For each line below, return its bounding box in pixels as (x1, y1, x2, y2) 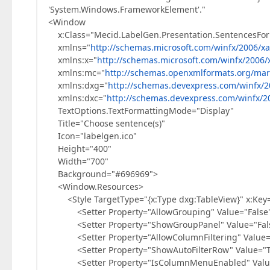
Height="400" (48, 143, 111, 154)
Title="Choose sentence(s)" (48, 118, 165, 129)
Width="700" (48, 155, 108, 167)
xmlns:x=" (48, 54, 97, 66)
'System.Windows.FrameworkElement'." (48, 4, 206, 15)
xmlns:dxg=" (48, 80, 108, 91)
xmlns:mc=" (48, 67, 105, 78)
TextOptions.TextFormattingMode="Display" (48, 105, 234, 116)
